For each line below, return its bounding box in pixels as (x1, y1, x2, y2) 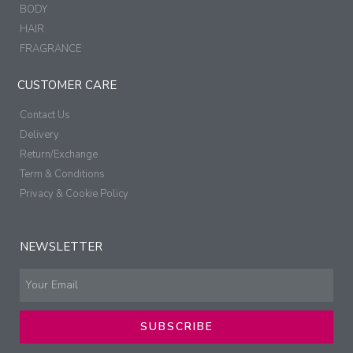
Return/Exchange (20, 147, 98, 162)
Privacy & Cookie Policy (20, 186, 128, 201)
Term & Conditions (20, 166, 105, 181)
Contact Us (20, 107, 70, 122)
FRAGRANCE (20, 41, 81, 56)
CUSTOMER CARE (17, 76, 117, 93)
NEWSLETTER (20, 238, 102, 255)
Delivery (20, 127, 59, 142)
